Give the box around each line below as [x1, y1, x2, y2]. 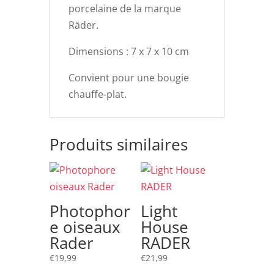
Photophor [49, 200, 130, 222]
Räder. [68, 18, 98, 32]
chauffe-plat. [68, 87, 127, 101]
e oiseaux [49, 216, 120, 238]
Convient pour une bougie [68, 71, 189, 84]
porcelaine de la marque [68, 2, 181, 15]
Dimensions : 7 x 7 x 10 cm [68, 45, 189, 58]
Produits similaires [49, 133, 188, 155]
